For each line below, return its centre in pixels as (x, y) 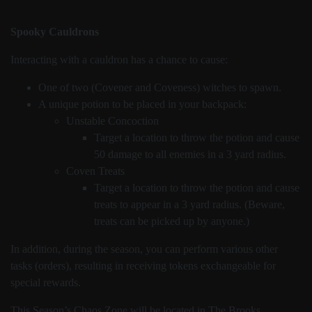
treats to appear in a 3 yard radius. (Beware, (189, 204)
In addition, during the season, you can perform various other (144, 249)
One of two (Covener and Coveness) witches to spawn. (160, 87)
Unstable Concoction (112, 121)
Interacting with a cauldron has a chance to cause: (119, 60)
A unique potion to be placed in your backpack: (142, 104)
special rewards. (46, 282)
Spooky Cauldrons (55, 32)
